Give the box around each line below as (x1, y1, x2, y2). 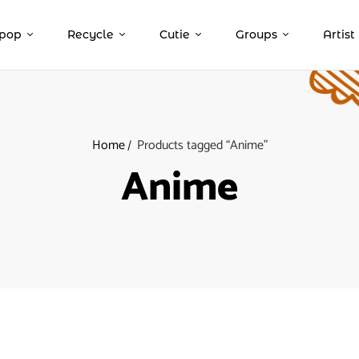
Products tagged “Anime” (136, 135, 268, 156)
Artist (323, 27, 355, 42)
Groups (236, 27, 277, 42)
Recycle (67, 27, 114, 42)
